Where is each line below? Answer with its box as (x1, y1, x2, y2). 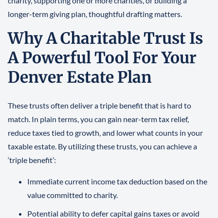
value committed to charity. (27, 190, 118, 200)
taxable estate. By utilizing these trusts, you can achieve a (8, 142, 197, 151)
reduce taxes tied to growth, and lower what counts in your (8, 128, 203, 138)
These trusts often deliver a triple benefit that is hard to (8, 101, 191, 110)
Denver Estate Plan (8, 68, 152, 88)
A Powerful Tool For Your (8, 48, 197, 68)
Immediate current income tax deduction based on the (27, 177, 207, 186)
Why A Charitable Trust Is (8, 29, 203, 49)
